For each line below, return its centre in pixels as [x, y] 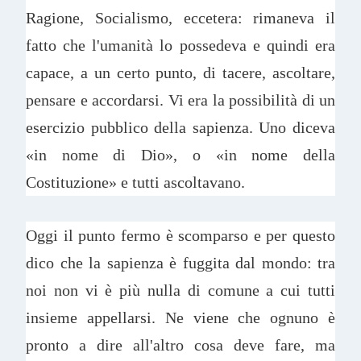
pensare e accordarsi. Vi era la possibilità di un [180, 100]
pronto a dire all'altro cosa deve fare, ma [180, 345]
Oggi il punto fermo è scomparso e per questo [180, 236]
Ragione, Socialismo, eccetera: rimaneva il [180, 17]
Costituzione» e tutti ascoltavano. [137, 182]
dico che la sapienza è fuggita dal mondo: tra [180, 263]
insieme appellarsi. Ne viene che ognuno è [180, 318]
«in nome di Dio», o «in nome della [180, 154]
